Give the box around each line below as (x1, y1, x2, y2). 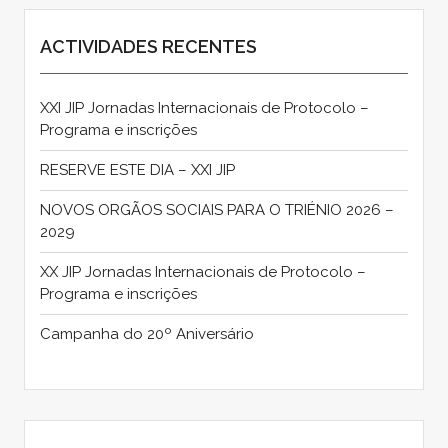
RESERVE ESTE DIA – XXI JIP (39, 160, 235, 179)
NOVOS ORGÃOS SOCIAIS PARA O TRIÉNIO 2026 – (39, 200, 394, 219)
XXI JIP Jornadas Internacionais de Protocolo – (39, 98, 369, 117)
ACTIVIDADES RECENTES (39, 35, 257, 57)
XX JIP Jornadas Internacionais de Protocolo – (39, 262, 366, 281)
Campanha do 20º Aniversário (39, 324, 254, 343)
